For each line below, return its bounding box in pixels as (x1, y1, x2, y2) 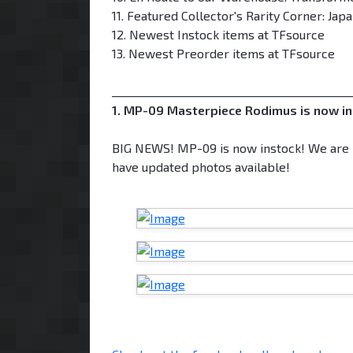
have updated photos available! (112, 158, 290, 174)
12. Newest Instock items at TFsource (112, 26, 325, 42)
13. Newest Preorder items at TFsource (112, 45, 335, 61)
